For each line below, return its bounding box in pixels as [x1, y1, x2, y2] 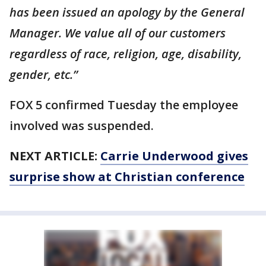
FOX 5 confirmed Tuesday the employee [9, 97, 238, 113]
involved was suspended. [9, 118, 154, 134]
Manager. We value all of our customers [9, 25, 226, 41]
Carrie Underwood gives [100, 148, 248, 164]
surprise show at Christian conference [9, 169, 245, 185]
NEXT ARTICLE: [9, 148, 100, 164]
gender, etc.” [9, 66, 78, 83]
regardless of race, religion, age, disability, [9, 46, 242, 62]
